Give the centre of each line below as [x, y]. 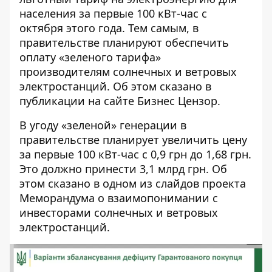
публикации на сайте [78, 101]
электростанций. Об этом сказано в [115, 87]
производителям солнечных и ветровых [128, 72]
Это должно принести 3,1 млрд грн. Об [123, 169]
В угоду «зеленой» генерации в [103, 125]
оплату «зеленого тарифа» [90, 57]
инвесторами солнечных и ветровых [119, 213]
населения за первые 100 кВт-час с [113, 14]
